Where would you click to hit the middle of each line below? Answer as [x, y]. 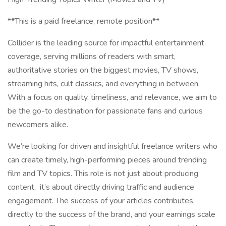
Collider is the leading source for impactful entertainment [106, 43]
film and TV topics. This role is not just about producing [103, 174]
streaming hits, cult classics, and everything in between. [104, 84]
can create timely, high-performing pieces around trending [107, 160]
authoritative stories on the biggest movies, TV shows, [103, 70]
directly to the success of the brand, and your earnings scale [111, 214]
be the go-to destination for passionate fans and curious [105, 111]
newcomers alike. [38, 125]
